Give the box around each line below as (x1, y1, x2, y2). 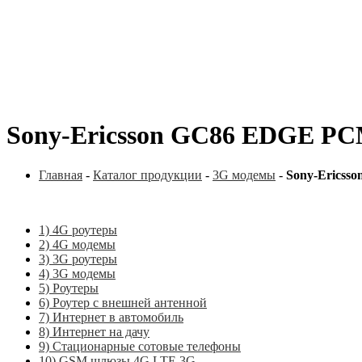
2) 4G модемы (39, 237, 116, 251)
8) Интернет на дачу (39, 324, 149, 339)
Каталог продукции (93, 167, 202, 182)
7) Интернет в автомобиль (39, 309, 183, 324)
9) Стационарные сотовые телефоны (39, 339, 241, 353)
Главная (39, 167, 82, 182)
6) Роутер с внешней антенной (39, 295, 207, 309)
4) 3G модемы (39, 266, 116, 280)
